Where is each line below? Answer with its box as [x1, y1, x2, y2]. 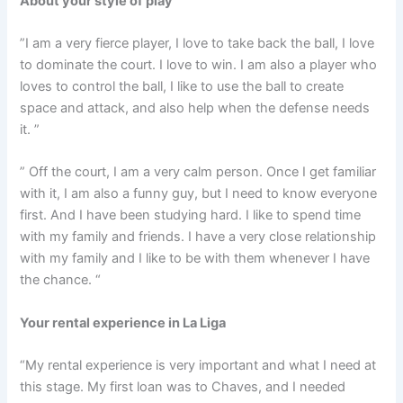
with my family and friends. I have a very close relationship [20, 228, 377, 246]
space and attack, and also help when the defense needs [20, 99, 371, 116]
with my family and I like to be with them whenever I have [20, 250, 371, 267]
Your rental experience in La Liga [20, 314, 227, 331]
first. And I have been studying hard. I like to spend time [20, 207, 362, 224]
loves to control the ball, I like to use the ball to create [20, 77, 345, 94]
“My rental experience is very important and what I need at [20, 356, 377, 373]
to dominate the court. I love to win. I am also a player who [20, 56, 378, 73]
